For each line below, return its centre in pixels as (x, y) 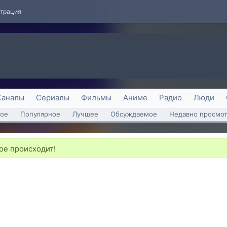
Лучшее (85, 114)
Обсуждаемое (134, 114)
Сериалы (53, 98)
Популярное (40, 114)
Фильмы (96, 98)
